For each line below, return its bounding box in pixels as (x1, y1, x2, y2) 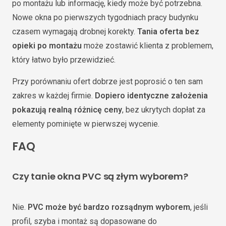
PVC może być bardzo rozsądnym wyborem (28, 202, 190, 212)
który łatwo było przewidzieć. (12, 55, 116, 65)
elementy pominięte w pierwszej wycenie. (12, 119, 159, 129)
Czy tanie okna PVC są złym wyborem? (12, 169, 188, 183)
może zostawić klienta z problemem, (82, 41, 213, 50)
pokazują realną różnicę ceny (12, 105, 122, 115)
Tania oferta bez (137, 27, 199, 36)
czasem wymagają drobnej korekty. (12, 27, 137, 36)
